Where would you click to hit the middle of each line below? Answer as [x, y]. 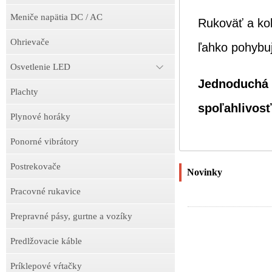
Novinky [204, 172]
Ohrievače [30, 42]
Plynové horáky [40, 117]
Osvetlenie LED [40, 67]
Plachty [24, 92]
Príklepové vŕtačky [46, 266]
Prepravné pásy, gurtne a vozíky [71, 216]
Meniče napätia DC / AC [56, 17]
